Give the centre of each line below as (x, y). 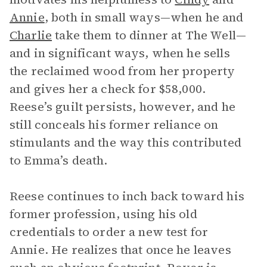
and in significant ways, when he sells (120, 53)
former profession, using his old (103, 214)
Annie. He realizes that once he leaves (120, 250)
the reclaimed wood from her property (122, 71)
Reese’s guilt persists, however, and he (122, 107)
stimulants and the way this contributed (125, 142)
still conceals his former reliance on (114, 125)
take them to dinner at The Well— (149, 35)
